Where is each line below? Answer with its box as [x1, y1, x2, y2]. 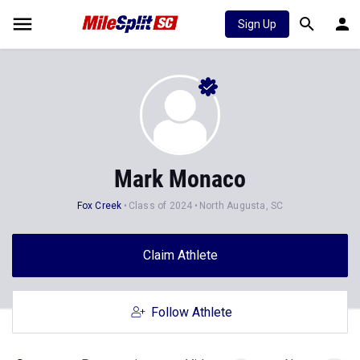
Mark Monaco [114, 165, 246, 193]
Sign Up [238, 18, 276, 31]
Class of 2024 [128, 200, 193, 211]
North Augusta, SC [198, 200, 284, 211]
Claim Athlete [142, 247, 218, 263]
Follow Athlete [150, 305, 232, 320]
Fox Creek [76, 200, 122, 211]
